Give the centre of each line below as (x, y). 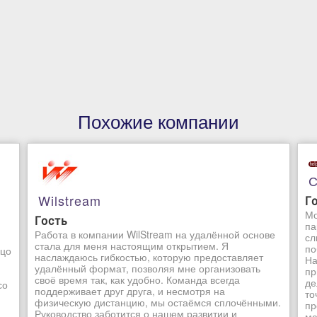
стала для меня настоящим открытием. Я (132, 246)
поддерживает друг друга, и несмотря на (130, 291)
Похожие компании (158, 123)
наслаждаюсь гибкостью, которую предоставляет (149, 257)
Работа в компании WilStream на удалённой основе (155, 235)
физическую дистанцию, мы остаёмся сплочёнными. (158, 302)
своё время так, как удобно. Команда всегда (138, 280)
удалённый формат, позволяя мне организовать (148, 269)
